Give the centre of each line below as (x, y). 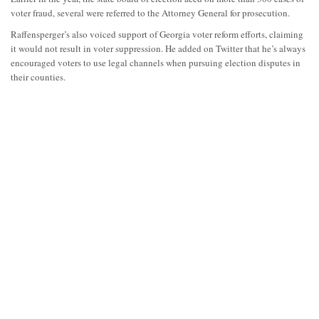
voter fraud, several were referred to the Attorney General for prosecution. (150, 12)
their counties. (38, 77)
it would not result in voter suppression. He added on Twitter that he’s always (158, 48)
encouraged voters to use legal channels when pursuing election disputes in (156, 62)
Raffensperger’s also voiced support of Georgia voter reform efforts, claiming (157, 34)
